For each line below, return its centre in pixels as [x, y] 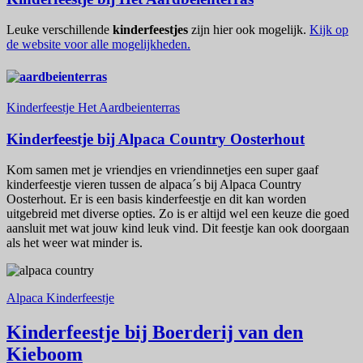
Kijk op [329, 30]
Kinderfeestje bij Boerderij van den [155, 333]
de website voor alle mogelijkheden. [98, 45]
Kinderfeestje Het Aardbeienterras [93, 107]
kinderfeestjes [150, 30]
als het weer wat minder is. [75, 243]
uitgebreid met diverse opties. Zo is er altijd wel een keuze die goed [178, 214]
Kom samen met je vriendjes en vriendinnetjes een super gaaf [162, 170]
